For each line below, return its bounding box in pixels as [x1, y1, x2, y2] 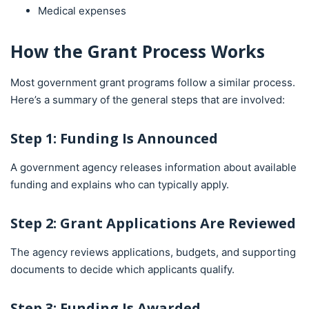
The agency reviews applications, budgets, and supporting [10, 245, 296, 259]
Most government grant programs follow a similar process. [10, 75, 295, 89]
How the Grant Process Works [10, 39, 265, 63]
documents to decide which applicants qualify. [10, 262, 235, 276]
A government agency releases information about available [10, 160, 297, 174]
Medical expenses [38, 3, 126, 17]
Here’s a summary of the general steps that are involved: [10, 92, 285, 106]
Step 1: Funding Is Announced [10, 128, 218, 148]
